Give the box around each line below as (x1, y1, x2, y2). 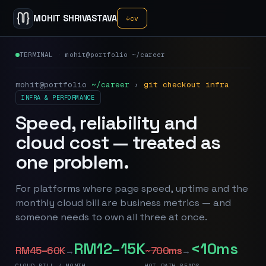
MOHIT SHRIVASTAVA (33, 12, 117, 24)
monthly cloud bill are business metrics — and (15, 197, 231, 209)
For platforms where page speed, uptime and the (15, 182, 248, 195)
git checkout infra (144, 80, 229, 90)
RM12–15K (74, 239, 145, 258)
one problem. (15, 150, 129, 174)
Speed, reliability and (15, 111, 198, 135)
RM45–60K (15, 244, 65, 257)
